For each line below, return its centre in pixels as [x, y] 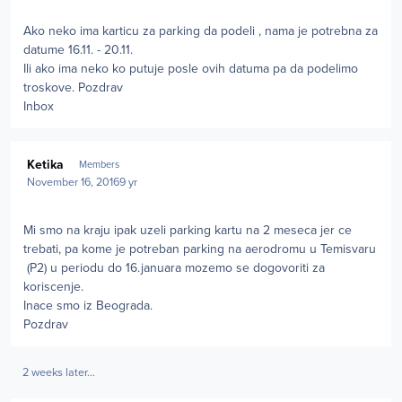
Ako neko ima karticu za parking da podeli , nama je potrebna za [201, 31]
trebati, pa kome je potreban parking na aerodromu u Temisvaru [200, 249]
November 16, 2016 [74, 182]
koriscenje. [53, 286]
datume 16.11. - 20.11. [78, 49]
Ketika [46, 165]
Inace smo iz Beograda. [88, 305]
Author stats [44, 149]
